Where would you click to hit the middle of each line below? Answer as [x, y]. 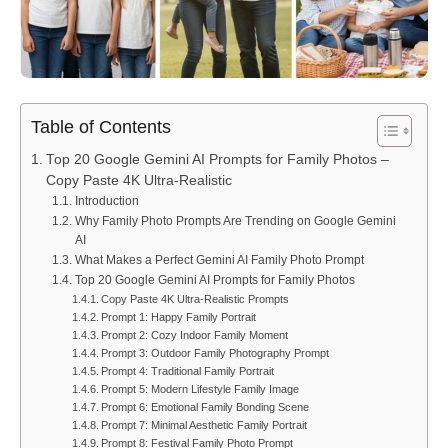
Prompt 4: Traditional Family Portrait [187, 371]
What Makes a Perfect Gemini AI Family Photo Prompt [219, 260]
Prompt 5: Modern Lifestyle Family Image [199, 389]
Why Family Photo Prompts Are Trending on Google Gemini [235, 221]
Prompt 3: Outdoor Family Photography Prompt [214, 353]
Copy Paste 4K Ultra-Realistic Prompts [194, 299]
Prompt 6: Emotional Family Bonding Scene [204, 407]
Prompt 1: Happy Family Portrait [178, 317]
